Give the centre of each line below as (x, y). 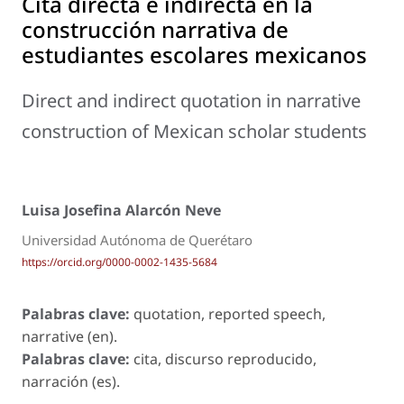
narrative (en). (69, 336)
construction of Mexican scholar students (194, 132)
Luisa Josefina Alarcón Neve (121, 210)
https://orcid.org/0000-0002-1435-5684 (119, 262)
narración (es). (71, 381)
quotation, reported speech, (230, 313)
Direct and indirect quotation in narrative (191, 101)
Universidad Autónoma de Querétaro (137, 239)
